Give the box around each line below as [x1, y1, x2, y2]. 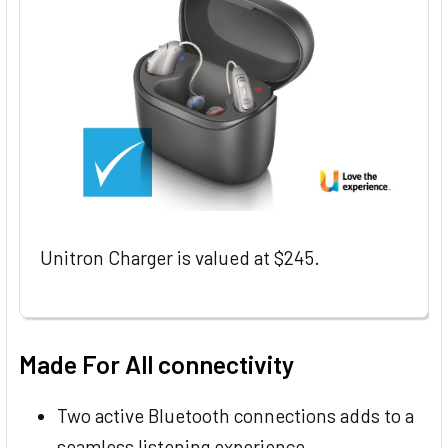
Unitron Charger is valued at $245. [40, 245, 320, 269]
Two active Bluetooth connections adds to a [57, 403, 414, 427]
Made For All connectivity [19, 348, 294, 379]
